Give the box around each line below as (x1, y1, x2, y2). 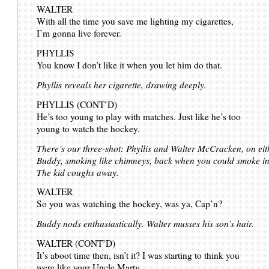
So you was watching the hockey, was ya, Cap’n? (37, 198, 223, 210)
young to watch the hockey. (37, 122, 141, 134)
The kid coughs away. (37, 166, 119, 178)
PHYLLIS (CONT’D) (37, 98, 118, 110)
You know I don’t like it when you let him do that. (37, 59, 223, 71)
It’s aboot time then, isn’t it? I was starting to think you (37, 249, 240, 262)
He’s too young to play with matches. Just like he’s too (37, 110, 241, 122)
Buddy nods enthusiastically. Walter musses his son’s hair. (37, 217, 255, 230)
